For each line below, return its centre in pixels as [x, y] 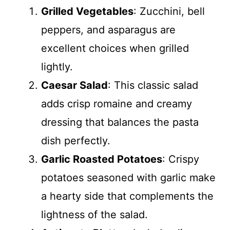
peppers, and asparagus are [108, 30]
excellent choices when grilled [115, 48]
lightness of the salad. [94, 215]
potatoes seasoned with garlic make [128, 178]
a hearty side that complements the [127, 196]
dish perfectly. [76, 141]
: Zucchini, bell [169, 11]
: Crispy [181, 159]
